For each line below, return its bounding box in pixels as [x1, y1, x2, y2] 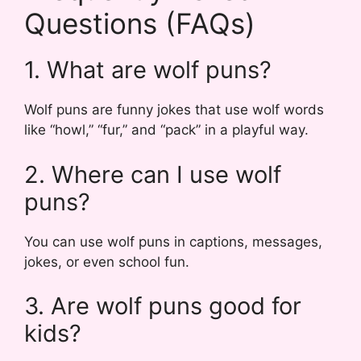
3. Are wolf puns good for [24, 292, 301, 321]
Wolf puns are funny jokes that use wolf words [24, 102, 324, 118]
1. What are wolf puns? [24, 56, 272, 85]
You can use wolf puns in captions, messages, [24, 233, 322, 250]
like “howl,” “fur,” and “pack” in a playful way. [24, 122, 309, 139]
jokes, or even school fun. [24, 253, 189, 270]
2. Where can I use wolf [24, 160, 281, 189]
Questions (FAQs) [24, 6, 255, 41]
